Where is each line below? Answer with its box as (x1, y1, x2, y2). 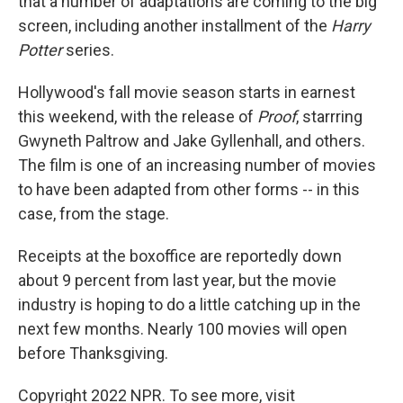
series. (62, 40, 114, 59)
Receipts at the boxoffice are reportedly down (18, 246, 342, 265)
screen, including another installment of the (18, 16, 331, 35)
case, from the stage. (18, 204, 169, 223)
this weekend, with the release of (18, 107, 257, 126)
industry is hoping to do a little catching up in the (18, 295, 361, 314)
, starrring (296, 107, 363, 126)
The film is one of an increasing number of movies (18, 156, 376, 175)
